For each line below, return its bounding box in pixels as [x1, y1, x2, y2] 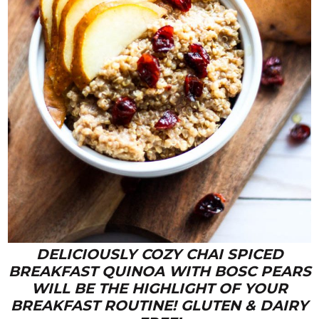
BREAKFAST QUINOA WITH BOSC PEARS [8, 263, 311, 281]
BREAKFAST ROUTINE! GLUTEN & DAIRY [11, 297, 308, 315]
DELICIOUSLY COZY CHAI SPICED [36, 246, 283, 263]
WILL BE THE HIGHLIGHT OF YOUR [31, 280, 288, 298]
